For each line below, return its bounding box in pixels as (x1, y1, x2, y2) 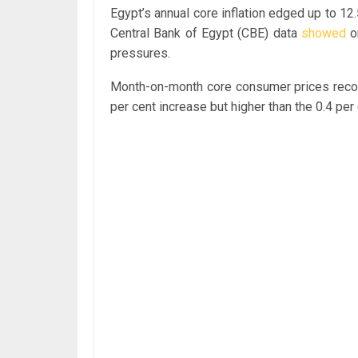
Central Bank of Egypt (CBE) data (110, 25, 301, 41)
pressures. (110, 45, 170, 61)
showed (300, 25, 346, 41)
